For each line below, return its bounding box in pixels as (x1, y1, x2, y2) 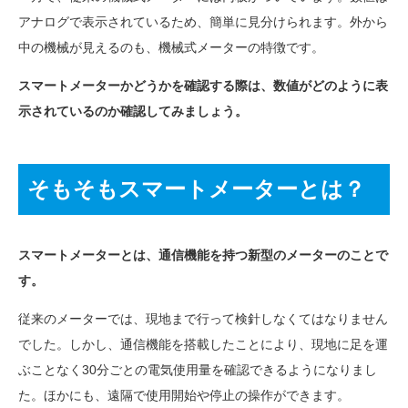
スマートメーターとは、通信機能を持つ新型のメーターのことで (18, 248, 388, 262)
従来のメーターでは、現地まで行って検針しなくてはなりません (18, 311, 388, 326)
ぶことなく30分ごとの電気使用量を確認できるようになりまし (18, 362, 377, 377)
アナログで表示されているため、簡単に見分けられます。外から (18, 15, 388, 29)
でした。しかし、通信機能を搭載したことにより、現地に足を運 (18, 337, 388, 352)
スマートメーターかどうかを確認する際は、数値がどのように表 (18, 78, 388, 93)
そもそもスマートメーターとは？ (27, 177, 365, 201)
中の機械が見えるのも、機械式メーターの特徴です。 (18, 40, 324, 55)
